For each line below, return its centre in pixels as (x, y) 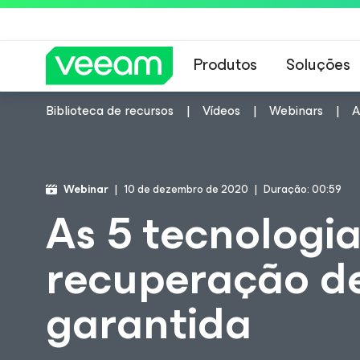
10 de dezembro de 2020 (186, 189)
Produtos (225, 65)
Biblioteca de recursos (110, 110)
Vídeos (221, 110)
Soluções (318, 65)
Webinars (296, 110)
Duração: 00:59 (303, 189)
